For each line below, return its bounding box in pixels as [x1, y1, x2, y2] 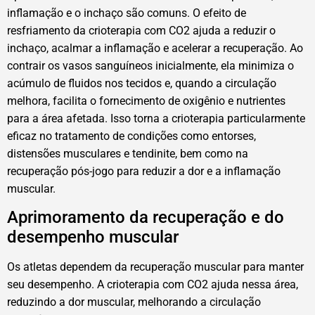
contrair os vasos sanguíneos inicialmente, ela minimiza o [7, 58, 294, 72]
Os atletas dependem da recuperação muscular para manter [7, 260, 304, 274]
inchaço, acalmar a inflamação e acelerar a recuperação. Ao [7, 41, 303, 55]
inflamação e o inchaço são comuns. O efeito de [7, 6, 246, 20]
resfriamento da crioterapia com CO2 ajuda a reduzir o [7, 23, 276, 37]
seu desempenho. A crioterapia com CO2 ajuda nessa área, [7, 278, 298, 292]
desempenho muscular [7, 227, 179, 247]
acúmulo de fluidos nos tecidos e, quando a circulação [7, 76, 276, 90]
